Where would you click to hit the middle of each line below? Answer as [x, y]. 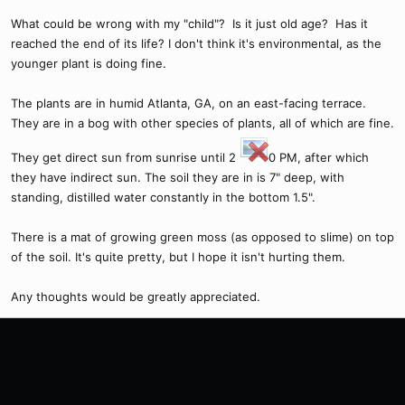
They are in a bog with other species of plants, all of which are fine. [202, 123]
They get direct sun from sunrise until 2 [123, 157]
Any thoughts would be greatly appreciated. [136, 297]
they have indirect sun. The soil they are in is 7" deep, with [178, 177]
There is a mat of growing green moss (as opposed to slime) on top [202, 237]
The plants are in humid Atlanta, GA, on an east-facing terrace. [188, 103]
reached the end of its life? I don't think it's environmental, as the [196, 43]
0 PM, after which [319, 157]
